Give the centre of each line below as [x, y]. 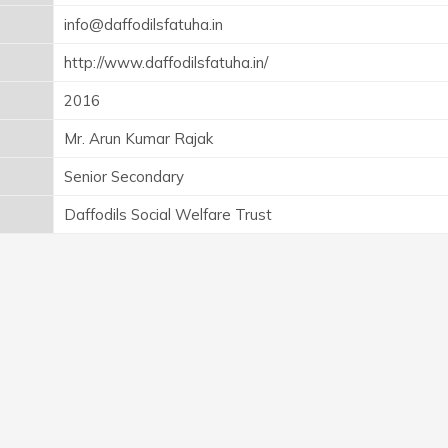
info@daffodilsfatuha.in [143, 24]
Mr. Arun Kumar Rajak [138, 138]
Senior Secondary [124, 176]
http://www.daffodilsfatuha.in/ [166, 62]
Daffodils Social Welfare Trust [168, 214]
